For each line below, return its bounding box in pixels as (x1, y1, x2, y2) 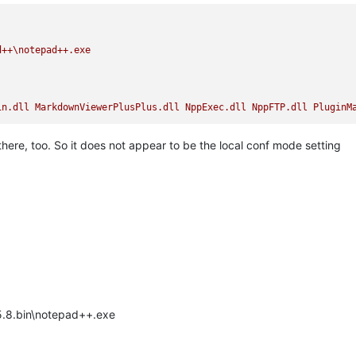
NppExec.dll (185, 101, 247, 113)
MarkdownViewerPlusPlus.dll (35, 101, 180, 113)
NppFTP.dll (252, 101, 308, 113)
